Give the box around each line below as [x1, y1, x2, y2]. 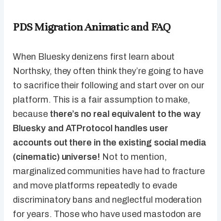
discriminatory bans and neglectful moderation [13, 195, 202, 205]
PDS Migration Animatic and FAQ [13, 20, 171, 34]
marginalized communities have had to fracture [13, 166, 205, 177]
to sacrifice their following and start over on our [13, 80, 204, 91]
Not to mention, [100, 152, 167, 162]
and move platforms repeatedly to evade [13, 181, 177, 191]
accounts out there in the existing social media [13, 138, 207, 148]
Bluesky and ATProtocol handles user [13, 123, 168, 134]
